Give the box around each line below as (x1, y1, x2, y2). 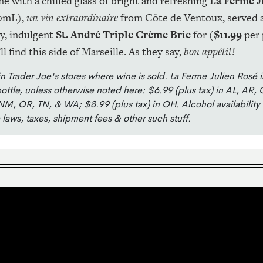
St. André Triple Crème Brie (55, 26, 191, 42)
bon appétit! (183, 43, 235, 59)
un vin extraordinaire (26, 9, 118, 25)
